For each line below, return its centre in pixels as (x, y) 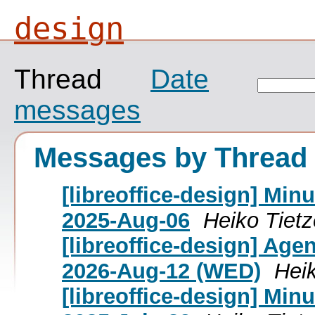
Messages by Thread (171, 157)
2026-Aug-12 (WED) (161, 271)
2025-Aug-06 (126, 220)
